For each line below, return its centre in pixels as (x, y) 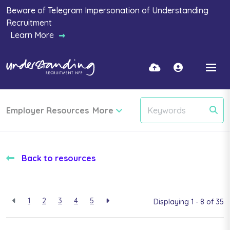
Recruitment (29, 23)
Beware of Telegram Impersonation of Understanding (107, 10)
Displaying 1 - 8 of (185, 202)
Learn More (32, 35)
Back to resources (59, 158)
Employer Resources (47, 110)
